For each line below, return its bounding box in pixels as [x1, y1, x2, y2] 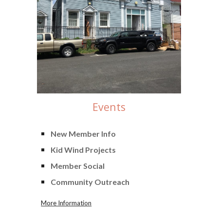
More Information [41, 199, 92, 207]
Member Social [51, 161, 105, 170]
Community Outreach [51, 177, 130, 186]
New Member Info [51, 128, 116, 138]
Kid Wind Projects [51, 145, 116, 154]
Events [92, 99, 126, 114]
